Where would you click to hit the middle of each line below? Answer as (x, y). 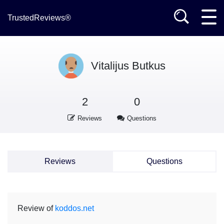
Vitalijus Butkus (128, 66)
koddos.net (74, 208)
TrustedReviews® (39, 18)
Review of (36, 208)
